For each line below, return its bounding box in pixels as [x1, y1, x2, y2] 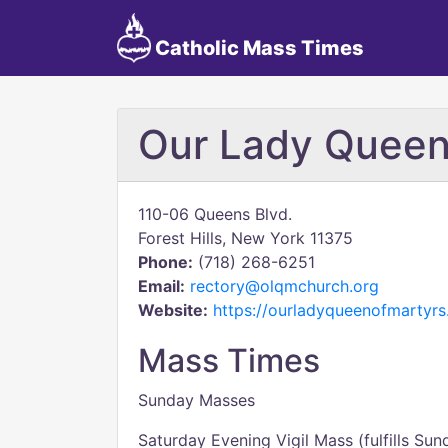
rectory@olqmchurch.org [190, 276, 379, 296]
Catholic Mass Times [150, 36, 364, 60]
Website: [138, 300, 208, 320]
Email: [138, 276, 185, 296]
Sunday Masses [138, 390, 255, 410]
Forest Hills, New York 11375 [138, 228, 353, 248]
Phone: [138, 252, 193, 272]
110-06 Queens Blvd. [138, 204, 292, 224]
